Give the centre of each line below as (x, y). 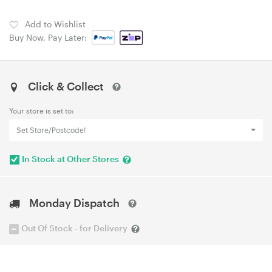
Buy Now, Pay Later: (50, 37)
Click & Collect (66, 86)
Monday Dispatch (74, 202)
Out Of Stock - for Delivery (74, 228)
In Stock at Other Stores (70, 159)
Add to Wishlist (55, 24)
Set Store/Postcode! (51, 130)
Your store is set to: (42, 110)
